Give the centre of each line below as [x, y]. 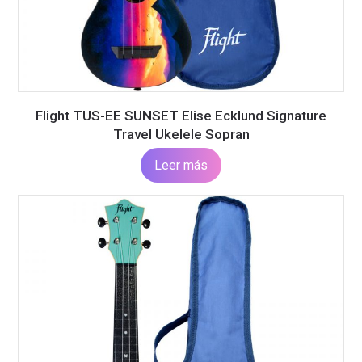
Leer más [181, 166]
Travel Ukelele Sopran [181, 135]
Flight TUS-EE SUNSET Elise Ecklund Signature [181, 116]
